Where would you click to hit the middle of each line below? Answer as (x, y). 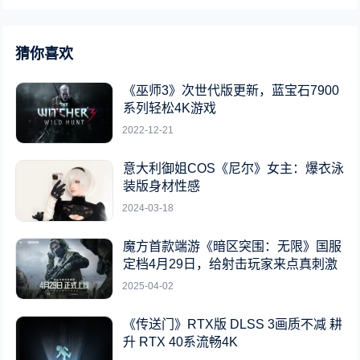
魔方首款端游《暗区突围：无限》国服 (233, 247)
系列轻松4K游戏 (170, 108)
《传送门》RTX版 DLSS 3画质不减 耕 (233, 325)
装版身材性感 (162, 186)
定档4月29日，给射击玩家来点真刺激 (231, 264)
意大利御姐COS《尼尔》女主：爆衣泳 (234, 169)
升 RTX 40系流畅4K (181, 342)
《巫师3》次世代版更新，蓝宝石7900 (231, 91)
